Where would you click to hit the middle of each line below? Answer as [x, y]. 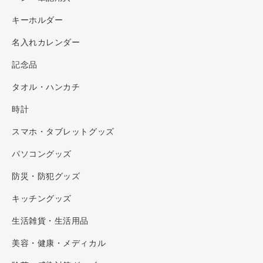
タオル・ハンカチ [46, 87]
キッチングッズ [42, 198]
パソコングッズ [42, 154]
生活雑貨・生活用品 [50, 221]
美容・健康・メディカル [59, 243]
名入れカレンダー [46, 42]
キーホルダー [38, 20]
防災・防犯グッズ [46, 176]
